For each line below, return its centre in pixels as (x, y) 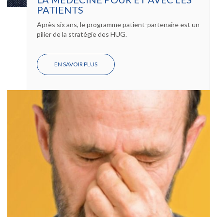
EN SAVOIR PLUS (76, 64)
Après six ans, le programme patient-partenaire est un (118, 24)
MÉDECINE (112, 76)
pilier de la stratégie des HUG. (82, 34)
